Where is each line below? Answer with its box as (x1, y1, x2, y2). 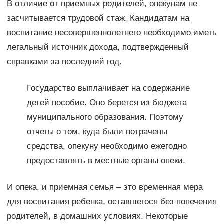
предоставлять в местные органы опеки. (26, 156, 185, 166)
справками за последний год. (6, 57, 122, 67)
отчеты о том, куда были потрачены (26, 127, 167, 137)
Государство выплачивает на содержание (26, 83, 190, 93)
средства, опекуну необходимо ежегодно (26, 141, 187, 151)
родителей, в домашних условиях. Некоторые (6, 211, 188, 221)
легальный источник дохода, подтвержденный (6, 42, 189, 52)
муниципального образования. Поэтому (26, 112, 183, 122)
